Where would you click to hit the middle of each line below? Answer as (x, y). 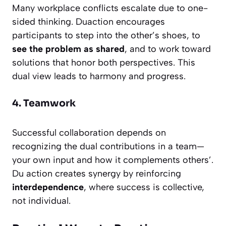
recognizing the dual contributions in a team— (108, 147)
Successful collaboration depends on (89, 133)
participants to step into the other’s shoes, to (106, 36)
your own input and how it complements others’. (113, 160)
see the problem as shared (68, 49)
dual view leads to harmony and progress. (99, 76)
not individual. (41, 201)
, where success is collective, (144, 187)
